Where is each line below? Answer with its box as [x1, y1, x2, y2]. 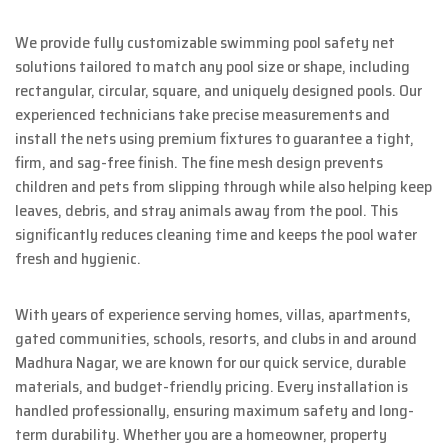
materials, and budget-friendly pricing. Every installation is [15, 374, 408, 400]
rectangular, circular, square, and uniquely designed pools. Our [15, 78, 422, 104]
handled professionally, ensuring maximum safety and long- [15, 398, 414, 424]
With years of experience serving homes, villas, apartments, [15, 302, 411, 328]
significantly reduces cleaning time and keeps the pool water [15, 222, 417, 248]
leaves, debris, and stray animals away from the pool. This [15, 198, 398, 224]
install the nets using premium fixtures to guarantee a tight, [15, 126, 414, 152]
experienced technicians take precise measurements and [15, 102, 390, 128]
